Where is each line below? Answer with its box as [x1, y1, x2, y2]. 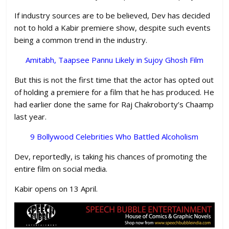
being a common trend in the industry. [14, 35, 148, 45]
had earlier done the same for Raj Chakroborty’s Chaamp [14, 99, 214, 110]
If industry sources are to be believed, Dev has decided [14, 10, 211, 21]
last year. [14, 111, 47, 122]
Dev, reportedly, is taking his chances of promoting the [14, 151, 208, 162]
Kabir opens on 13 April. [14, 184, 98, 194]
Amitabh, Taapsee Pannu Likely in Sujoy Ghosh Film [25, 55, 203, 65]
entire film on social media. [14, 164, 108, 174]
